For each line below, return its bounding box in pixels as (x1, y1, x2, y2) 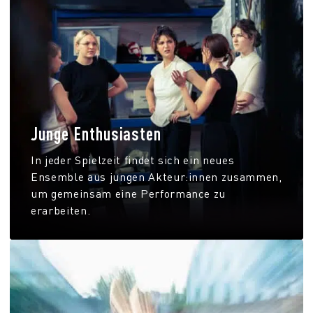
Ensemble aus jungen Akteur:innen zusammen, (31, 169, 282, 184)
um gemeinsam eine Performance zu (31, 186, 226, 201)
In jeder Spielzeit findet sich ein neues (31, 152, 235, 167)
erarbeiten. (31, 203, 91, 217)
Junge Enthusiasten (31, 122, 162, 145)
